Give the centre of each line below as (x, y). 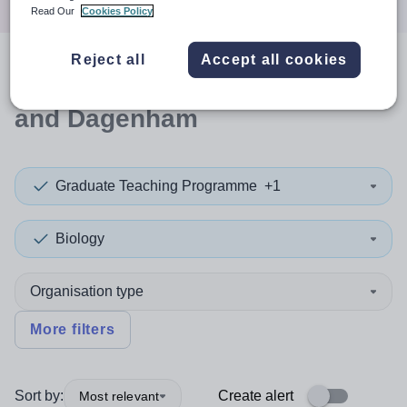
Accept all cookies (274, 60)
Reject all (108, 60)
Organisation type (87, 291)
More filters (73, 329)
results (169, 80)
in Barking (278, 80)
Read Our (55, 11)
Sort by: (39, 396)
